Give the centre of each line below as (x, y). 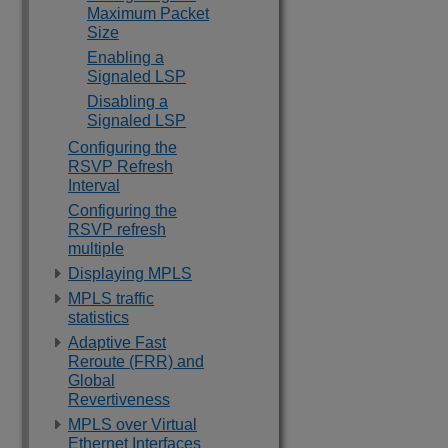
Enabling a (125, 57)
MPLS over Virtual (132, 424)
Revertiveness (119, 399)
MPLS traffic (111, 298)
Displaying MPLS (130, 273)
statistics (98, 317)
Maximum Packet (148, 13)
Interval (94, 185)
